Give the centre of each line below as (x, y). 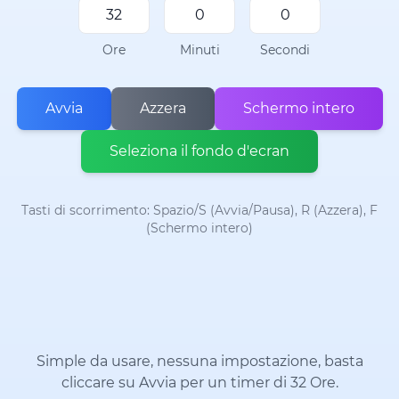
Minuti (199, 50)
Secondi (285, 50)
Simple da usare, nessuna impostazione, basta (199, 361)
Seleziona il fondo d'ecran (199, 151)
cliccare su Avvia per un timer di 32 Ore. (199, 383)
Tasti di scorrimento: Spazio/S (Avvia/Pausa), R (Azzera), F (199, 210)
